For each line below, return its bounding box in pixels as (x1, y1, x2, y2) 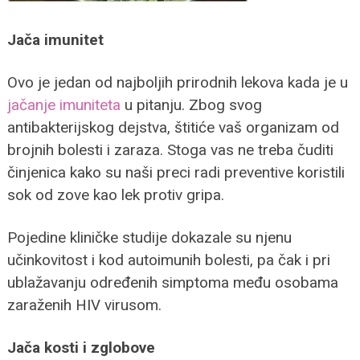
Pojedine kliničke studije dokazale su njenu (6, 227, 292, 247)
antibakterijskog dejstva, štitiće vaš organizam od (6, 117, 339, 137)
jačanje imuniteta (6, 95, 121, 114)
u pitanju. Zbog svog (120, 95, 262, 114)
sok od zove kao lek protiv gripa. (6, 185, 224, 204)
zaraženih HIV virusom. (6, 295, 162, 314)
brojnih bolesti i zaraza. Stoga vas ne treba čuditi (6, 140, 333, 159)
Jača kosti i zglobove (6, 337, 155, 357)
